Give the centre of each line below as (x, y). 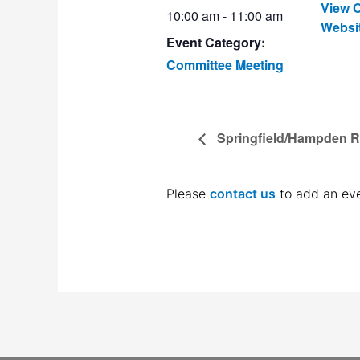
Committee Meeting (225, 65)
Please (188, 194)
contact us (243, 194)
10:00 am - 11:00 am (225, 16)
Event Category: (216, 43)
